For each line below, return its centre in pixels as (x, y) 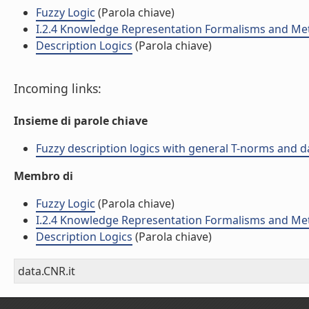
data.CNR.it (47, 271)
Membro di (43, 176)
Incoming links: (58, 88)
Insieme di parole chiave (81, 121)
